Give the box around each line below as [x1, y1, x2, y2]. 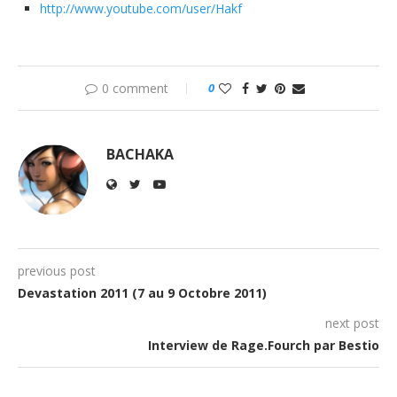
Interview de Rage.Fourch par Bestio [148, 337, 379, 354]
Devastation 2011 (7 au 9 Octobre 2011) [18, 284, 267, 301]
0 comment [102, 80, 168, 97]
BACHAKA [106, 144, 174, 164]
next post [325, 315, 379, 331]
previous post [18, 262, 96, 279]
